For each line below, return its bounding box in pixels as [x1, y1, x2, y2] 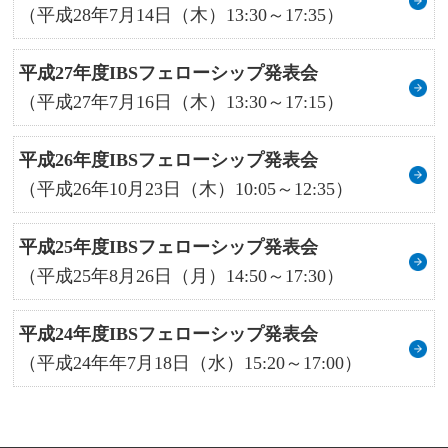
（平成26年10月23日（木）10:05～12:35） [19, 178, 354, 199]
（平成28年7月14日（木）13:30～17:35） [19, 4, 345, 25]
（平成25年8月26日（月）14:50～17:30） [19, 265, 345, 286]
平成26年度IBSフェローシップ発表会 [19, 149, 319, 170]
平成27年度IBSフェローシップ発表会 [19, 62, 319, 83]
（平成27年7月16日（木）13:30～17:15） [19, 91, 345, 112]
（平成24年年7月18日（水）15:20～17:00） [19, 352, 363, 373]
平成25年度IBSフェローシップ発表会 [19, 236, 319, 257]
